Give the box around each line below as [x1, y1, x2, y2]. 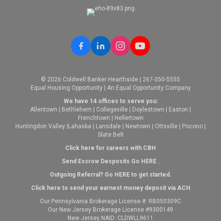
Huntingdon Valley [15, 123, 65, 130]
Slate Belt [97, 131, 124, 138]
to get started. [129, 171, 172, 178]
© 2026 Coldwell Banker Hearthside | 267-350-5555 [41, 76, 180, 83]
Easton [169, 106, 188, 113]
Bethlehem [62, 106, 92, 113]
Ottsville [155, 123, 178, 130]
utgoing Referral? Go [54, 171, 114, 178]
